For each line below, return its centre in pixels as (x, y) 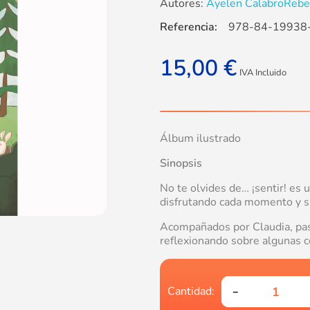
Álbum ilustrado (200, 139)
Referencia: (189, 27)
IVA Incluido (263, 73)
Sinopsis (181, 164)
